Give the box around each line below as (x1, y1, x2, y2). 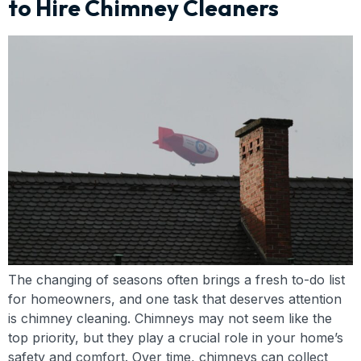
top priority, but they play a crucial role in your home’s (8, 330, 343, 346)
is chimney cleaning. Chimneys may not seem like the (8, 310, 332, 327)
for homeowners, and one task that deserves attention (8, 291, 342, 308)
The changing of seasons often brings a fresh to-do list (8, 272, 345, 288)
